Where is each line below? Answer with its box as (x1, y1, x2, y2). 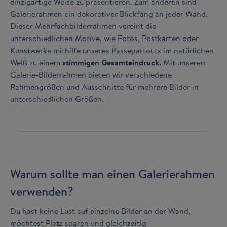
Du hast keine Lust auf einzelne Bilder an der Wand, (10, 205, 191, 217)
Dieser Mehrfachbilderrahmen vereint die (10, 20, 156, 32)
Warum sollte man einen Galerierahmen (10, 165, 215, 182)
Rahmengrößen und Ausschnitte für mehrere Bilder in (10, 81, 199, 93)
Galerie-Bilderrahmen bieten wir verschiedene (10, 68, 172, 81)
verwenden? (10, 182, 73, 200)
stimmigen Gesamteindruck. (62, 56, 161, 68)
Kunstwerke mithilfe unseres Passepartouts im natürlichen (10, 44, 214, 56)
